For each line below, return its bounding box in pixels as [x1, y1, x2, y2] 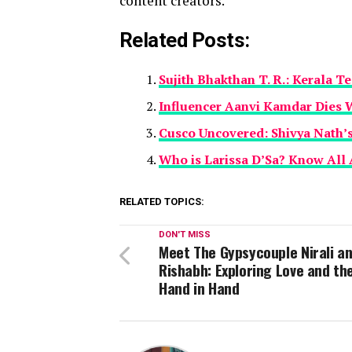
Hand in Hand [159, 277, 240, 300]
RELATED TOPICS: [119, 196, 204, 208]
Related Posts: [119, 28, 250, 53]
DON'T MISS [159, 229, 211, 240]
